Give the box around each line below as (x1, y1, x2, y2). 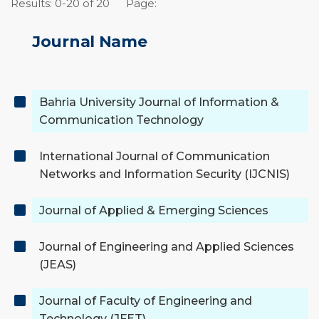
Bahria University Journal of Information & (39, 95, 279, 110)
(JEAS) (39, 258, 76, 272)
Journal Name (32, 32, 147, 52)
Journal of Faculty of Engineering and (39, 294, 252, 308)
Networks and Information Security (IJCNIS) (39, 167, 290, 182)
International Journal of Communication (39, 150, 270, 164)
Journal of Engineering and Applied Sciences (39, 240, 294, 254)
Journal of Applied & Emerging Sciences (39, 204, 268, 218)
